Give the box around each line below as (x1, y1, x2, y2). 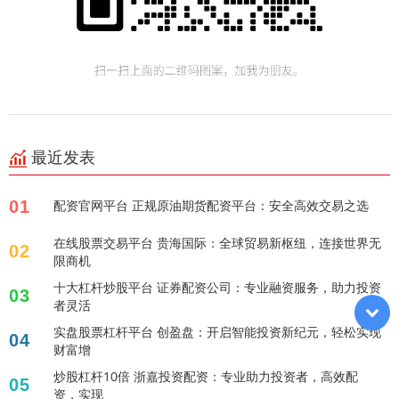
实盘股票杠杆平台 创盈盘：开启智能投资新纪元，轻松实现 (53, 323, 381, 341)
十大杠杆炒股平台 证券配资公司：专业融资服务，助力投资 (53, 279, 381, 297)
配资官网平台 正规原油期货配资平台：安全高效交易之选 (53, 197, 369, 215)
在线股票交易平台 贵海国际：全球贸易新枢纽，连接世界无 (53, 234, 381, 252)
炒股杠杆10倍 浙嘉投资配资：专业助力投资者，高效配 (53, 368, 358, 386)
